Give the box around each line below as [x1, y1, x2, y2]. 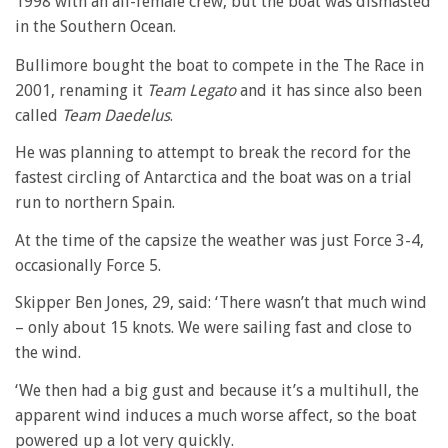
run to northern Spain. [15, 193, 175, 212]
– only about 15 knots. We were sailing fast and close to [15, 318, 412, 337]
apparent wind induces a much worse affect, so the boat [15, 405, 417, 425]
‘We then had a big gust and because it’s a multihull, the [15, 380, 419, 400]
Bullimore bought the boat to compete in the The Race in [15, 55, 424, 75]
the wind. [15, 343, 81, 362]
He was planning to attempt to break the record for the [15, 143, 411, 162]
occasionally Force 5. [15, 255, 161, 275]
